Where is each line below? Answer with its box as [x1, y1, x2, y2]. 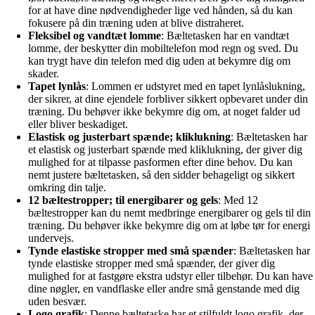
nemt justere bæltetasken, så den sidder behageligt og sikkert [28, 169, 295, 181]
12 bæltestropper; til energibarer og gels [28, 194, 218, 207]
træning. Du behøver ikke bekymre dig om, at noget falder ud [28, 105, 300, 118]
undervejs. [28, 232, 74, 245]
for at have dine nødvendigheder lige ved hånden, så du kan [28, 4, 292, 17]
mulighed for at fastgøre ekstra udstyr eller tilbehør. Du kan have [28, 270, 313, 283]
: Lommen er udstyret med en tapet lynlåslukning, [86, 80, 305, 93]
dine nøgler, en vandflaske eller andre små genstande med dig [28, 283, 300, 295]
